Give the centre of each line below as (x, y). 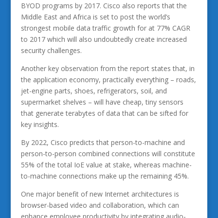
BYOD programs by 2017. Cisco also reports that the (104, 6)
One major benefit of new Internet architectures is (100, 194)
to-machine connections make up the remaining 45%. (105, 176)
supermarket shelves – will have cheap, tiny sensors (102, 102)
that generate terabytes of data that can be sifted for (104, 113)
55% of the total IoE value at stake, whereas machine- (106, 165)
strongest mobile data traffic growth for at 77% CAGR (105, 28)
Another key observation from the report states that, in (108, 68)
